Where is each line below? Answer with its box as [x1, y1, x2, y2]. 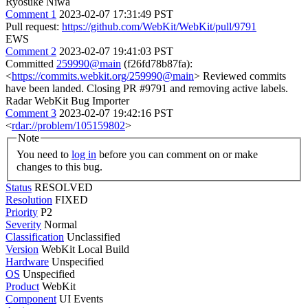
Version [5, 243, 38, 255]
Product [5, 280, 39, 292]
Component [5, 292, 56, 305]
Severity [5, 218, 41, 230]
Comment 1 [5, 8, 56, 20]
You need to [16, 148, 71, 160]
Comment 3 [5, 107, 56, 119]
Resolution [5, 193, 52, 206]
